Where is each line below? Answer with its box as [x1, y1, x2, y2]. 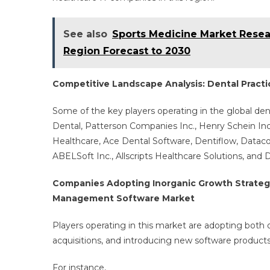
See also [63, 28, 107, 40]
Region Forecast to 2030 [63, 45, 190, 57]
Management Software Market [52, 193, 195, 204]
